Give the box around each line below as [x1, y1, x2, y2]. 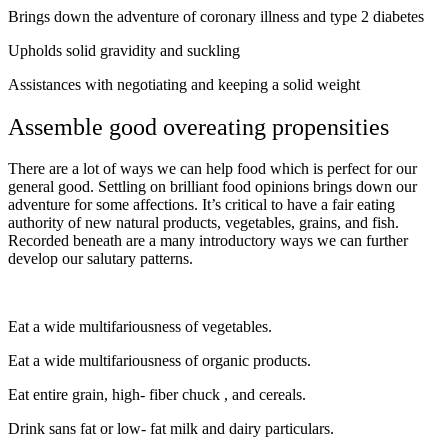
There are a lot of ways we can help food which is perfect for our [8, 160, 417, 178]
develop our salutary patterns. [8, 250, 193, 268]
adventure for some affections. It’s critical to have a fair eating [8, 196, 395, 214]
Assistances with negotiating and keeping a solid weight [8, 75, 360, 93]
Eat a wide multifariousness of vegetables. [8, 318, 272, 336]
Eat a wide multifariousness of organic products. [8, 352, 311, 370]
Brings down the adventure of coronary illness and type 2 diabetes [8, 7, 424, 25]
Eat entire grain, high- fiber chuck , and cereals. [8, 386, 306, 404]
